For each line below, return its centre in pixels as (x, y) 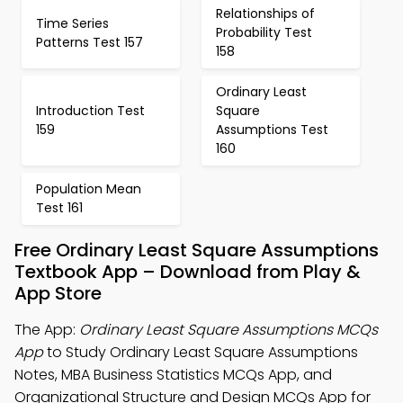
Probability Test (264, 32)
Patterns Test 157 (90, 42)
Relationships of (265, 13)
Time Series (72, 23)
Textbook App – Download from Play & (188, 272)
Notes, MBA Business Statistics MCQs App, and (173, 375)
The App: (47, 330)
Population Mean (89, 189)
